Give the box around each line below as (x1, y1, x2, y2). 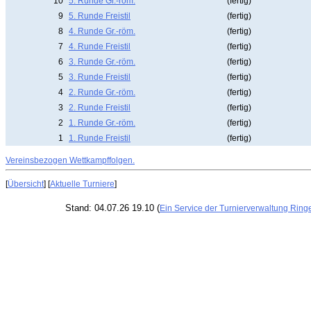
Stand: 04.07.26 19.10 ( (65, 203, 160, 213)
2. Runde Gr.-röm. (69, 87, 135, 97)
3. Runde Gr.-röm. (69, 57, 135, 67)
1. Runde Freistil (69, 133, 131, 143)
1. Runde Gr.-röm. (69, 118, 135, 128)
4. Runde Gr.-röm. (69, 26, 135, 36)
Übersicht (8, 179, 44, 189)
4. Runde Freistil (69, 42, 131, 51)
